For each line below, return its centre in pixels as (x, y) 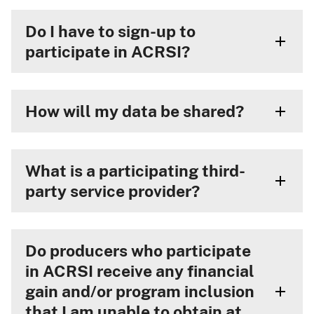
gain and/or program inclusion (140, 291)
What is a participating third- (135, 171)
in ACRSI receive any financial (140, 271)
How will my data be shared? (135, 111)
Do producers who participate (138, 251)
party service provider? (112, 191)
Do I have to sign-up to (110, 31)
